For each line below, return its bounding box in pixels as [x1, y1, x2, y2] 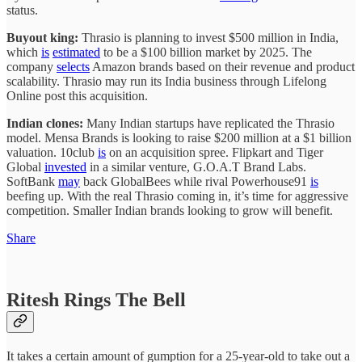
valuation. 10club [6, 145, 98, 159]
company [6, 59, 57, 74]
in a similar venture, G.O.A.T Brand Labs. [86, 159, 306, 174]
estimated [53, 44, 100, 59]
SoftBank [6, 174, 58, 188]
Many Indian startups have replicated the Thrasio [86, 116, 335, 130]
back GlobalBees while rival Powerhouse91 [80, 174, 310, 188]
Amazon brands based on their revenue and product [90, 59, 355, 74]
